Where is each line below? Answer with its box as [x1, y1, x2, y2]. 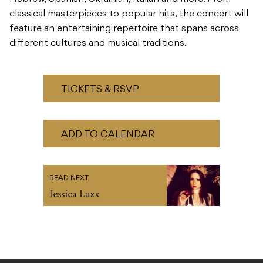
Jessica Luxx [49, 188, 100, 201]
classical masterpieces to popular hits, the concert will [9, 9, 248, 19]
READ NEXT [49, 175, 89, 183]
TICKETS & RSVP [61, 85, 139, 95]
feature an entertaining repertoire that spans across [9, 24, 239, 34]
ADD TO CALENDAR [61, 130, 154, 140]
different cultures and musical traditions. [9, 39, 187, 49]
